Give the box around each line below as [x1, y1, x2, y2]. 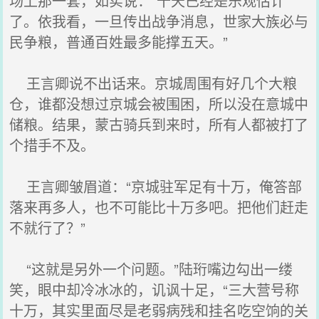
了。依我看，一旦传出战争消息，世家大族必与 [9, 11, 309, 31]
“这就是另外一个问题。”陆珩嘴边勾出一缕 [9, 258, 293, 279]
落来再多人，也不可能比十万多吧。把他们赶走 [9, 197, 309, 217]
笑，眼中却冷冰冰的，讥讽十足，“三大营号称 [9, 279, 300, 300]
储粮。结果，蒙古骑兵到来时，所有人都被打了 [9, 114, 309, 135]
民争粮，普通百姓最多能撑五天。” [9, 31, 229, 52]
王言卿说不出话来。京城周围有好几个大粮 [9, 73, 298, 93]
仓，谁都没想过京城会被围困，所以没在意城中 [9, 93, 309, 114]
